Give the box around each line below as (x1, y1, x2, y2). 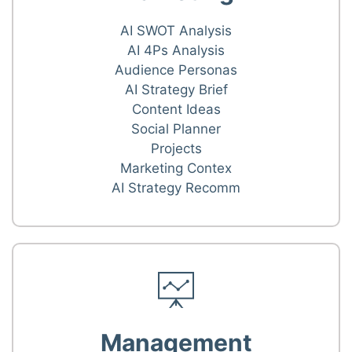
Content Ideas (131, 101, 221, 118)
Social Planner (131, 121, 221, 137)
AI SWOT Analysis (120, 23, 232, 39)
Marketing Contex (120, 160, 232, 177)
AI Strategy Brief (124, 82, 228, 98)
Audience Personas (115, 62, 237, 79)
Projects (150, 141, 202, 157)
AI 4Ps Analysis (127, 42, 225, 59)
